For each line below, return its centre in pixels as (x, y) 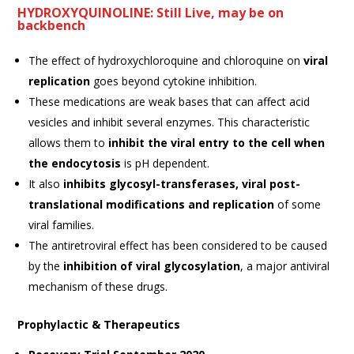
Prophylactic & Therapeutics (99, 324)
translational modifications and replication (153, 204)
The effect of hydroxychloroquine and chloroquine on (166, 60)
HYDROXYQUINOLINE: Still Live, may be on (151, 12)
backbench (52, 25)
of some (299, 204)
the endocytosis (75, 163)
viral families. (62, 224)
